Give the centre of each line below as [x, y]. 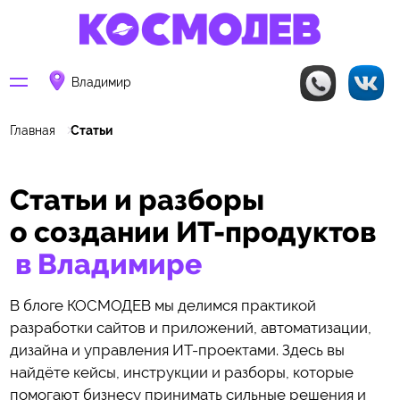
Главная [32, 130]
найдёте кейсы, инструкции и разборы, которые [181, 372]
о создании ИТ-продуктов [192, 231]
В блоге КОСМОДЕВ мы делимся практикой [162, 305]
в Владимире [109, 263]
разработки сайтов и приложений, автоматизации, [190, 327]
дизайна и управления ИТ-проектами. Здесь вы [177, 350]
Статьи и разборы [137, 199]
